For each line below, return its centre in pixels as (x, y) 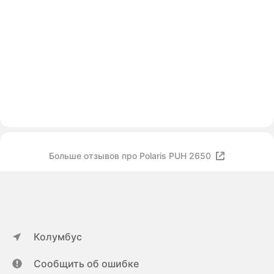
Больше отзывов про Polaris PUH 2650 (130, 156)
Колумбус (58, 237)
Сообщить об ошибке (86, 264)
